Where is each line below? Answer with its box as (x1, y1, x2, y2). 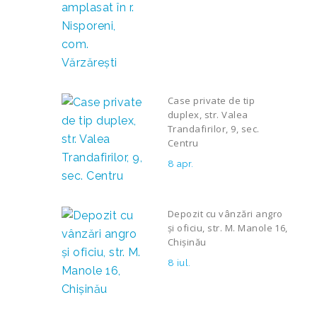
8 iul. (168, 258, 191, 268)
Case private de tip (168, 94, 255, 107)
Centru (168, 137, 199, 149)
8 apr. (168, 158, 194, 169)
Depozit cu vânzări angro (168, 207, 283, 220)
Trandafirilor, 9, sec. (168, 122, 260, 135)
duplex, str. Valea (168, 108, 248, 121)
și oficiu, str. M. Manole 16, (168, 221, 288, 234)
